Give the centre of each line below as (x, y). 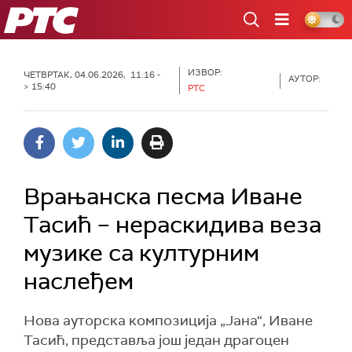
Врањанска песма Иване (163, 196)
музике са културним (141, 253)
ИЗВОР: (205, 72)
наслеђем (79, 281)
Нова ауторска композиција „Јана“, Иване (168, 321)
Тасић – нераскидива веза (172, 224)
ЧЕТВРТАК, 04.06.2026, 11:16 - (92, 74)
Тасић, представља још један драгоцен (156, 340)
